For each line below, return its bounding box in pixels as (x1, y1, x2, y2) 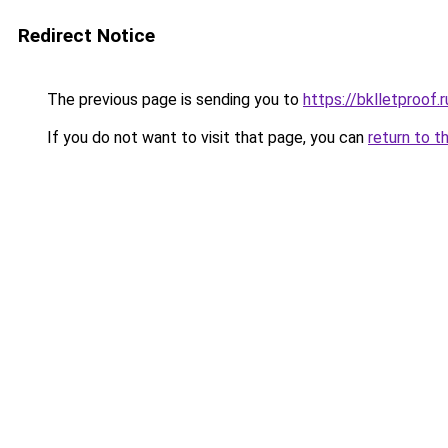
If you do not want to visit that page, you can (43, 128, 368, 147)
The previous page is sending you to (43, 90, 303, 109)
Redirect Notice (18, 24, 155, 47)
